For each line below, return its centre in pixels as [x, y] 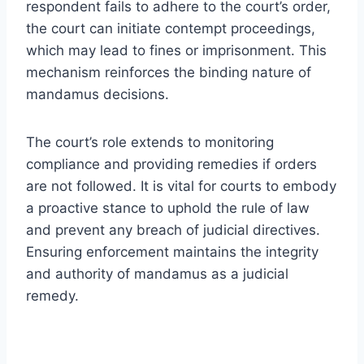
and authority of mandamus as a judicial [157, 273]
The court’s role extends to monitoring [150, 142]
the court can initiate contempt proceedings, [171, 28]
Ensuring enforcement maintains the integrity [172, 251]
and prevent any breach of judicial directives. [173, 230]
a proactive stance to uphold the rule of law [168, 208]
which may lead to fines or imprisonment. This [176, 50]
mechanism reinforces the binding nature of [169, 72]
